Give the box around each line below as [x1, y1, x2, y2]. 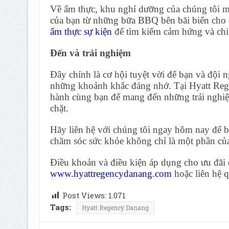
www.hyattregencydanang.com [50, 168, 172, 179]
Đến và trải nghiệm [50, 47, 131, 58]
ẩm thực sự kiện [50, 26, 112, 37]
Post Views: [62, 190, 106, 200]
